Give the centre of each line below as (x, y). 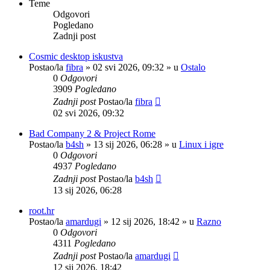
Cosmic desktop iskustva (76, 56)
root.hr (42, 210)
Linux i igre (201, 144)
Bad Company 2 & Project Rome (92, 133)
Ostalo (193, 67)
